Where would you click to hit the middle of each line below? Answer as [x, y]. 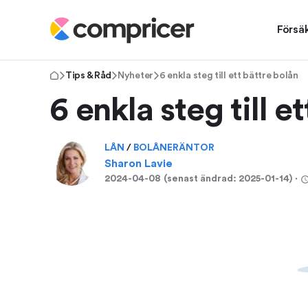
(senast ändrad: [201, 179]
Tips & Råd [88, 76]
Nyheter [135, 76]
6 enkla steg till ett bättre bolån [229, 76]
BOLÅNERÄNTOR [174, 148]
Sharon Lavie [139, 164]
